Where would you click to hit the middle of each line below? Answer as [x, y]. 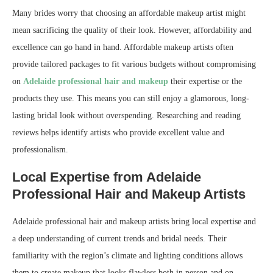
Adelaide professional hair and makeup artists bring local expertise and [134, 222]
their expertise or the [205, 81]
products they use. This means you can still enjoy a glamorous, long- [131, 98]
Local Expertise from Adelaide [107, 177]
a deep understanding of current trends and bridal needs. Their [119, 239]
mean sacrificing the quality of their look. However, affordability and [132, 30]
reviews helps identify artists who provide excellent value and [118, 133]
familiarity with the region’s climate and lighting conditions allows [127, 256]
